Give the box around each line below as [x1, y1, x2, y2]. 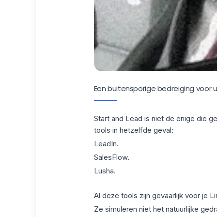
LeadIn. [93, 139, 119, 149]
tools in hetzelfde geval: [93, 125, 173, 135]
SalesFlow [93, 152, 127, 162]
